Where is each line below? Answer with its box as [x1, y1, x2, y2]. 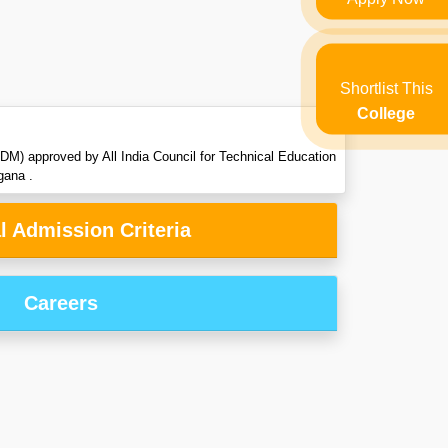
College [357, 104, 415, 122]
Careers [24, 292, 98, 315]
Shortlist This [339, 79, 433, 97]
